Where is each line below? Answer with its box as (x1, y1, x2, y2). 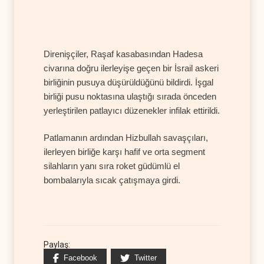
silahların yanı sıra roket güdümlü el (44, 160, 180, 171)
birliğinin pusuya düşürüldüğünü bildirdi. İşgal (44, 77, 213, 87)
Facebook (64, 253, 97, 262)
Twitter (134, 253, 157, 262)
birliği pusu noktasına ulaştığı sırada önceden (44, 91, 216, 101)
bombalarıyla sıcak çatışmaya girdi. (44, 174, 180, 185)
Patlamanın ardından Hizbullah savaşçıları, (44, 132, 208, 143)
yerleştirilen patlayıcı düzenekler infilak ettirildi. (44, 105, 220, 115)
